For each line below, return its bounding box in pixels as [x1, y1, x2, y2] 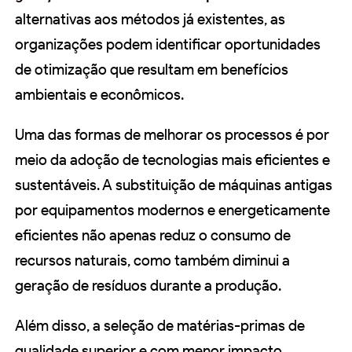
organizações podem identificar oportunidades [15, 35, 321, 53]
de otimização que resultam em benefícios [15, 60, 288, 79]
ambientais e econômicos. [15, 85, 184, 104]
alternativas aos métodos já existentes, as [15, 9, 285, 28]
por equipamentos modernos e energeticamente [15, 200, 330, 219]
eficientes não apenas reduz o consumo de [15, 225, 291, 244]
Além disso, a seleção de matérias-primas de [15, 316, 305, 335]
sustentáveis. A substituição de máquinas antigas [15, 175, 332, 194]
